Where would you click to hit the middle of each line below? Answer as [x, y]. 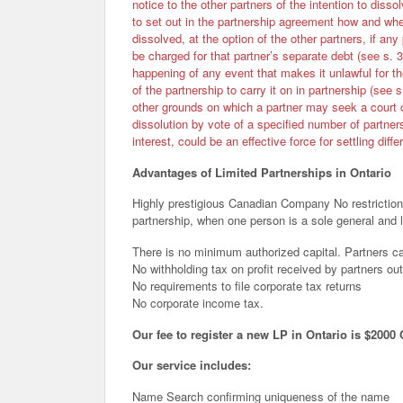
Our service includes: [192, 365]
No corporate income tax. [198, 302]
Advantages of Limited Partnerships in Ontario [262, 172]
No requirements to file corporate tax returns [247, 285]
